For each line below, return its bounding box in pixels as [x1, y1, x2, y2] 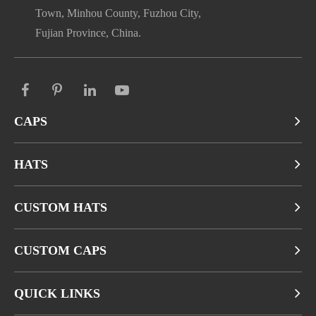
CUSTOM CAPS [14, 243, 107, 257]
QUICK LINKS [14, 286, 100, 300]
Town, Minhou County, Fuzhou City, [35, 6, 201, 19]
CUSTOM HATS [14, 200, 107, 214]
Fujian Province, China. [35, 26, 141, 39]
